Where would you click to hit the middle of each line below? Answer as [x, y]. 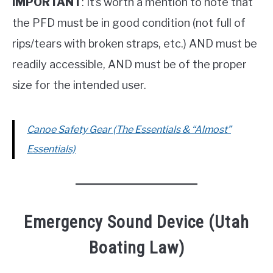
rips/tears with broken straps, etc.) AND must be [135, 44]
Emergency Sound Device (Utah [136, 222]
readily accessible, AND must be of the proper [129, 65]
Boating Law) [136, 248]
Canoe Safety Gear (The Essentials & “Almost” [129, 130]
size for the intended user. [79, 85]
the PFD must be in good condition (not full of [129, 23]
